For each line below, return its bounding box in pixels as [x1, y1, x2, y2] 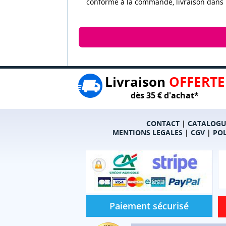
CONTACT [146, 118, 180, 128]
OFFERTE [168, 72, 225, 91]
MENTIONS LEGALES [112, 127, 183, 137]
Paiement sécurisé [109, 199, 189, 212]
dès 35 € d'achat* [131, 89, 199, 101]
